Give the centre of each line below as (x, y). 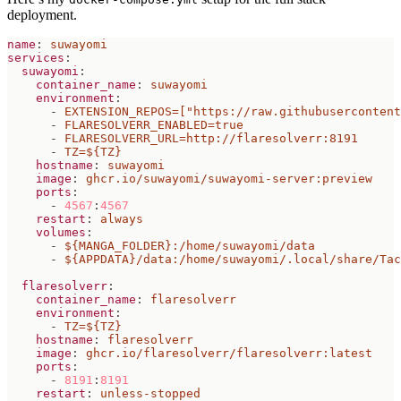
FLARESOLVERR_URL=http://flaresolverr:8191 (211, 139)
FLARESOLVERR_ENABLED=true (154, 125)
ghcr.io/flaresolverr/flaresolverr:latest (229, 354)
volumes (61, 233)
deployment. (42, 15)
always (122, 219)
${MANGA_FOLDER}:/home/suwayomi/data (190, 246)
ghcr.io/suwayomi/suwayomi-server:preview (229, 179)
